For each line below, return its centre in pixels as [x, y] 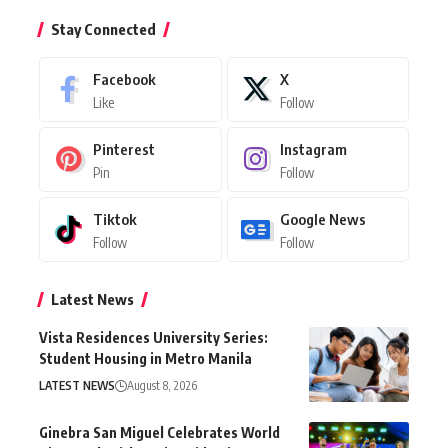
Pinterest [123, 148]
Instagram [314, 148]
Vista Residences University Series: [153, 337]
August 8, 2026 [162, 385]
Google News [323, 218]
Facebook [124, 78]
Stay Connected [103, 28]
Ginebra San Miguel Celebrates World [159, 432]
